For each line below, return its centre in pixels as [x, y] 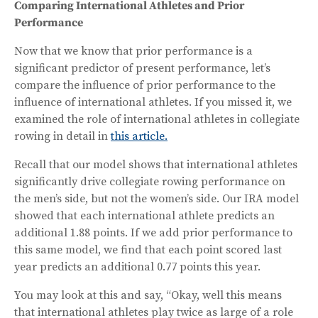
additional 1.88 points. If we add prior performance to [153, 232]
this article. [139, 136]
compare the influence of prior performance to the [145, 85]
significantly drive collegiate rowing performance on [150, 181]
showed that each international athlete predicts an [144, 215]
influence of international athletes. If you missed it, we [153, 102]
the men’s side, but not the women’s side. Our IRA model [157, 198]
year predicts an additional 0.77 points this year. [137, 267]
